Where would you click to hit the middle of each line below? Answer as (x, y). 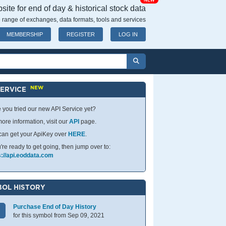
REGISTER (81, 34)
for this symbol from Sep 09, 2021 (59, 215)
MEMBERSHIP (25, 34)
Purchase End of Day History (55, 207)
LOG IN (128, 34)
